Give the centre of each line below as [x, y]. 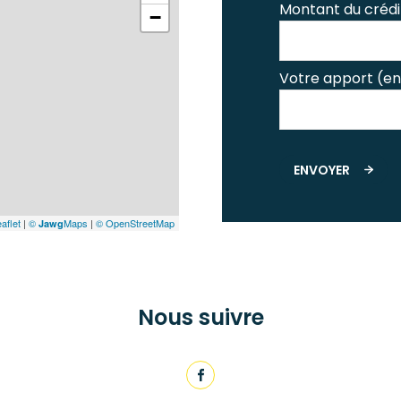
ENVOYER [322, 170]
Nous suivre [200, 317]
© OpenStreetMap [135, 223]
